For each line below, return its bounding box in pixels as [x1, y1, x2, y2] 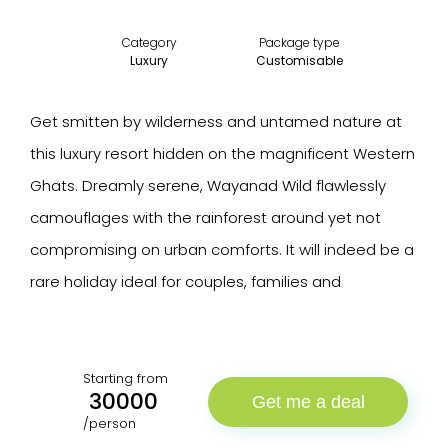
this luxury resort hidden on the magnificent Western [30, 143, 415, 164]
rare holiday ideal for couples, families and [30, 271, 341, 292]
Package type [258, 34, 340, 51]
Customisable [255, 52, 343, 69]
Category [121, 34, 177, 51]
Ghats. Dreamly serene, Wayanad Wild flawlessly [30, 175, 386, 196]
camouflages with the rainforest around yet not [30, 207, 381, 228]
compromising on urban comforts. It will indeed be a [30, 239, 414, 260]
